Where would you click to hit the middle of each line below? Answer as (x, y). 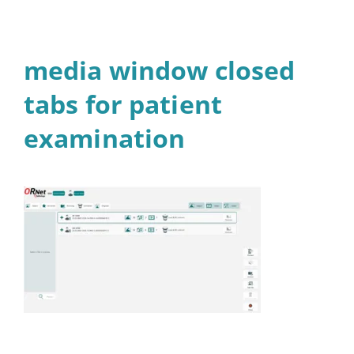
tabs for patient (123, 104)
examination (105, 138)
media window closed (160, 70)
